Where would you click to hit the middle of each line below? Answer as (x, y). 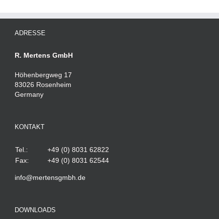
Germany (29, 95)
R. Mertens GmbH (44, 55)
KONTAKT (30, 127)
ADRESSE (30, 33)
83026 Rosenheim (43, 85)
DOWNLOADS (35, 210)
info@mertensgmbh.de (50, 178)
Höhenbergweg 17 (43, 75)
